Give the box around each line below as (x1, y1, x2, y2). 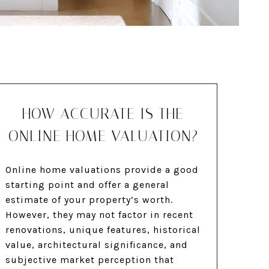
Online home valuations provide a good (5, 164, 199, 176)
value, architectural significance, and (5, 239, 188, 251)
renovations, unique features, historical (5, 224, 201, 236)
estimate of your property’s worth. (5, 194, 173, 206)
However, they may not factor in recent (5, 209, 193, 221)
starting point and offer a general (5, 179, 169, 191)
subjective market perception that (5, 254, 174, 266)
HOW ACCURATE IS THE (22, 105, 184, 123)
